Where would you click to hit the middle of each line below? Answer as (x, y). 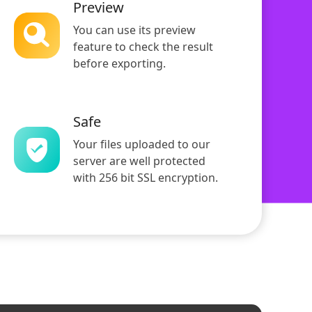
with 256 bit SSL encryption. (146, 178)
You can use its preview (134, 30)
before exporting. (119, 64)
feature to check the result (143, 47)
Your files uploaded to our (142, 145)
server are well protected (139, 161)
